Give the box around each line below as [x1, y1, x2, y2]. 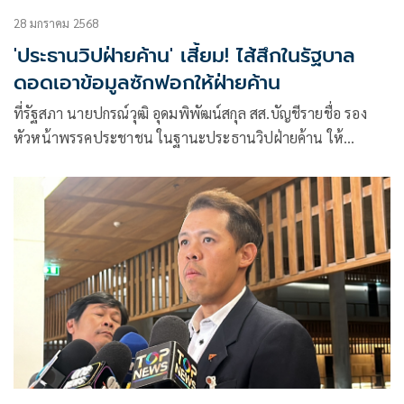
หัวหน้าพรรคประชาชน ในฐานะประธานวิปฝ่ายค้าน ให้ [14, 127, 344, 147]
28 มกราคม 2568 [14, 14, 99, 31]
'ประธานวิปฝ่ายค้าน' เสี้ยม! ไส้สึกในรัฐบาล [14, 40, 355, 70]
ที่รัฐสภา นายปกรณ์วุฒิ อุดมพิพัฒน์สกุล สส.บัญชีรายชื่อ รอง [14, 103, 367, 123]
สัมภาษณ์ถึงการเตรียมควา [14, 151, 170, 171]
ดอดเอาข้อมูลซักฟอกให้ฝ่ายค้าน [14, 67, 280, 97]
